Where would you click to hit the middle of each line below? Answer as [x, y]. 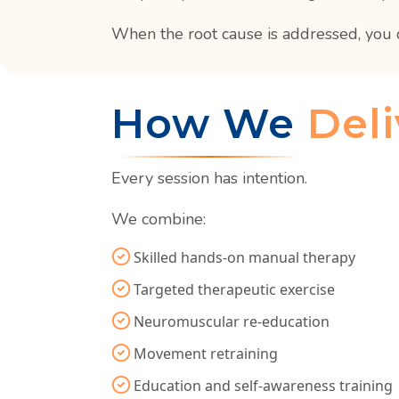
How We [209, 123]
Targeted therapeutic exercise [234, 289]
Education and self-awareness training [263, 386]
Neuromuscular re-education [232, 322]
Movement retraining [206, 354]
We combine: [159, 219]
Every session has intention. [209, 178]
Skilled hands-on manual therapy [244, 257]
